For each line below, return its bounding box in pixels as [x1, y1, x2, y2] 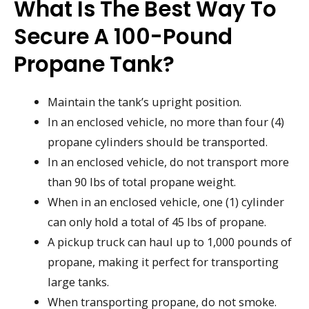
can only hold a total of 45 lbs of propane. [48, 213, 267, 230]
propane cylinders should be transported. [48, 133, 268, 150]
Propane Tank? [14, 48, 175, 79]
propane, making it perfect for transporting [48, 253, 279, 270]
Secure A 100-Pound [14, 21, 232, 52]
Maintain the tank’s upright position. [48, 93, 242, 110]
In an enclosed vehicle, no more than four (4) [48, 113, 285, 130]
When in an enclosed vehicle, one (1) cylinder [48, 193, 285, 210]
